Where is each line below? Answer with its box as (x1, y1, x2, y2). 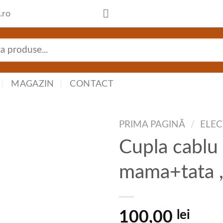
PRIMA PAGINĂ (119, 119, 185, 130)
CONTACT (70, 79, 114, 89)
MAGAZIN (11, 79, 54, 89)
